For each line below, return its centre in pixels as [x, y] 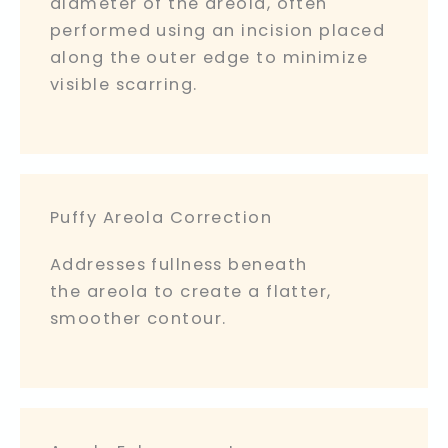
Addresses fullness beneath [179, 265]
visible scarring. [124, 84]
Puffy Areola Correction [161, 218]
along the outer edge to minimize [209, 57]
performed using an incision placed [217, 30]
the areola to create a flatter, [191, 292]
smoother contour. [138, 319]
